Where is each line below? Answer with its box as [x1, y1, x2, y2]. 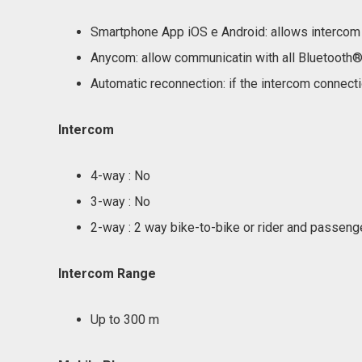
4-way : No [90, 168, 150, 183]
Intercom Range [58, 266, 156, 281]
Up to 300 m [90, 312, 159, 327]
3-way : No [90, 194, 150, 209]
